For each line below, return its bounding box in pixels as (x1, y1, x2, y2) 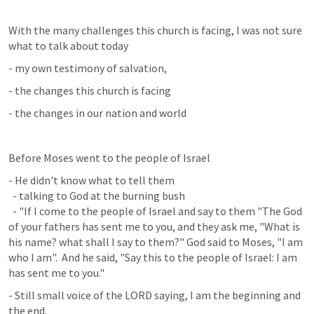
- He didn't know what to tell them (8, 173, 175, 187)
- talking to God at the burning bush (8, 189, 185, 203)
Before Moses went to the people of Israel (8, 151, 210, 165)
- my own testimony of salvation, (8, 61, 167, 75)
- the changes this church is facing (8, 83, 171, 97)
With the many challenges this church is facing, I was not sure (8, 23, 302, 37)
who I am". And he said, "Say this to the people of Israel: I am (8, 250, 297, 264)
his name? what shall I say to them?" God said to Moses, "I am (8, 235, 303, 249)
